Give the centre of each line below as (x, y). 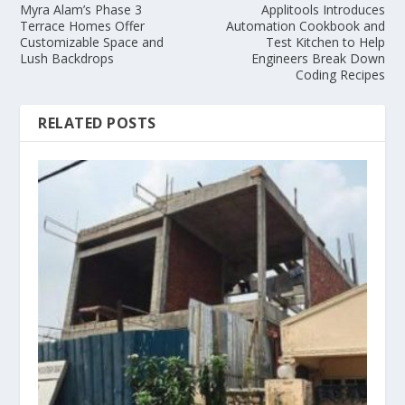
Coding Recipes (340, 74)
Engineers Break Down (318, 58)
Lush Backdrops (67, 58)
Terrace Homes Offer (83, 25)
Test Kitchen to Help (325, 42)
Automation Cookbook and (305, 25)
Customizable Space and (92, 42)
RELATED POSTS (97, 122)
